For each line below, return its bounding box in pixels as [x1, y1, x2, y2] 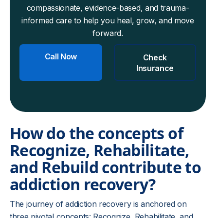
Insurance [136, 63, 174, 73]
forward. [92, 28, 123, 38]
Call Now [44, 52, 77, 61]
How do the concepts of [10, 123, 183, 144]
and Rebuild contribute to [10, 157, 201, 178]
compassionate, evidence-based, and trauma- [26, 3, 189, 13]
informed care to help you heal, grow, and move [21, 16, 194, 25]
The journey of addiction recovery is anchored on [10, 199, 187, 209]
